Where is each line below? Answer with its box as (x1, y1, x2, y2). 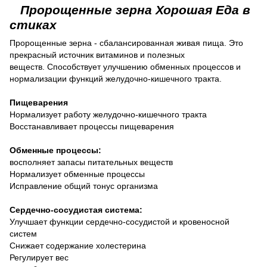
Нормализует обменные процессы (10, 169, 145, 179)
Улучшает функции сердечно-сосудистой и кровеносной (10, 216, 229, 226)
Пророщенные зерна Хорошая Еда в (10, 2, 250, 17)
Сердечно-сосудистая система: (10, 204, 142, 215)
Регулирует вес (10, 252, 69, 262)
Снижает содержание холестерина (10, 240, 146, 250)
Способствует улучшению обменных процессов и (47, 61, 241, 72)
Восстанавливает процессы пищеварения (10, 121, 174, 131)
